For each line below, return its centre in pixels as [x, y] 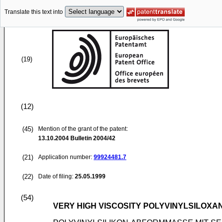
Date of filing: [56, 176]
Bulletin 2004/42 [92, 138]
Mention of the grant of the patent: [83, 129]
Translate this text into [34, 12]
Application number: [66, 157]
